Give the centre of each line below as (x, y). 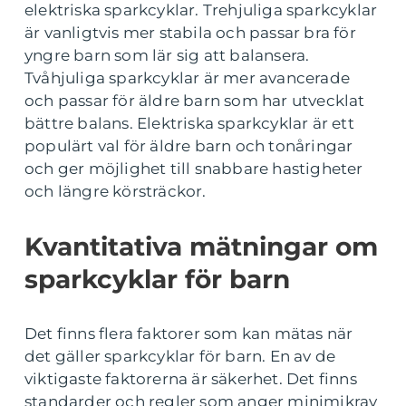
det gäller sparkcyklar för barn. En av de (180, 356)
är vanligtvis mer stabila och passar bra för (190, 32)
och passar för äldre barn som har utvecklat (195, 100)
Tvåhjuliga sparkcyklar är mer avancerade (188, 77)
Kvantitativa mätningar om (201, 246)
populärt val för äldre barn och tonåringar (189, 145)
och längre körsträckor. (116, 191)
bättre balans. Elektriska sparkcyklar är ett (189, 123)
